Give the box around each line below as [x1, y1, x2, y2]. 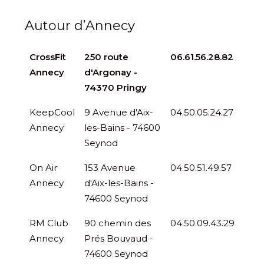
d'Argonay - [84, 66, 137, 78]
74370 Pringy [84, 81, 147, 93]
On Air [29, 161, 57, 173]
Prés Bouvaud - [84, 232, 153, 244]
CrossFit [29, 51, 66, 62]
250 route [84, 51, 128, 62]
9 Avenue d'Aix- [84, 106, 153, 118]
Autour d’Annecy [25, 17, 135, 34]
